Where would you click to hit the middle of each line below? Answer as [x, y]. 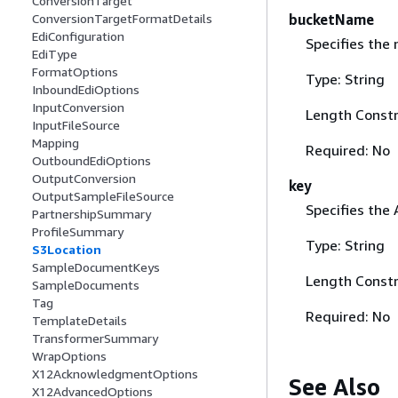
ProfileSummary [78, 232]
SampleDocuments [86, 285]
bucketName [331, 19]
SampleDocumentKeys [96, 267]
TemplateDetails [80, 321]
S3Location [67, 250]
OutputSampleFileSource [103, 196]
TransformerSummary [95, 338]
